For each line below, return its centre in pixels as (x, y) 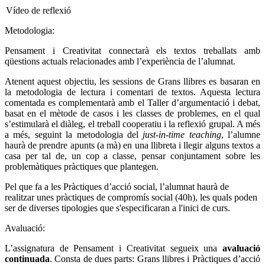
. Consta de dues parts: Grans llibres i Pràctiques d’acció (155, 258)
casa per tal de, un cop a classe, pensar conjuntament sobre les (132, 156)
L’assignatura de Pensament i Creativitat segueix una (114, 248)
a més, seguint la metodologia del (74, 134)
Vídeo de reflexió (38, 10)
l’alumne (242, 134)
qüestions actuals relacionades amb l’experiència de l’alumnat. (120, 61)
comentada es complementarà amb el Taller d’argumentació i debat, (132, 102)
